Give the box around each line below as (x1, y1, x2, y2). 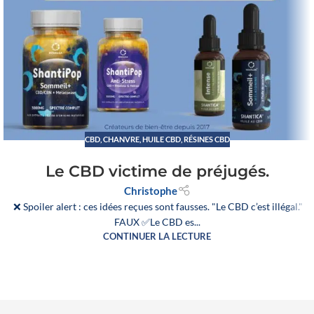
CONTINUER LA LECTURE (103, 231, 211, 243)
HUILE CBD (142, 134, 181, 144)
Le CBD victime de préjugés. (45, 162, 269, 182)
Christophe (123, 184, 177, 198)
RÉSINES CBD (183, 134, 230, 144)
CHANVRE (102, 134, 139, 144)
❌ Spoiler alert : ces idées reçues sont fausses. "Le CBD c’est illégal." (11, 200, 303, 213)
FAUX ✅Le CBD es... (114, 216, 200, 228)
